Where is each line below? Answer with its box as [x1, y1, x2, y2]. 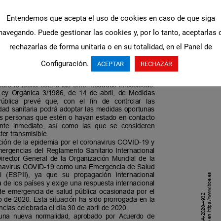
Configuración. [40, 59, 89, 68]
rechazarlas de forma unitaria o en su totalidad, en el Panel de [9, 42, 212, 51]
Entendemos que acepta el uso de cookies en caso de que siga [6, 13, 215, 23]
